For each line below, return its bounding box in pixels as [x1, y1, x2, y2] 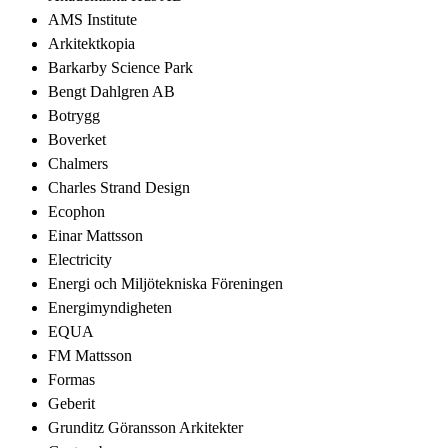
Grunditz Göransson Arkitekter [48, 418, 243, 436]
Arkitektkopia [48, 34, 135, 52]
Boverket [48, 130, 106, 148]
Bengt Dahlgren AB [48, 82, 175, 100]
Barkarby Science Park [48, 58, 193, 76]
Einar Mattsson [48, 226, 143, 244]
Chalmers [48, 154, 108, 172]
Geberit [48, 394, 95, 412]
